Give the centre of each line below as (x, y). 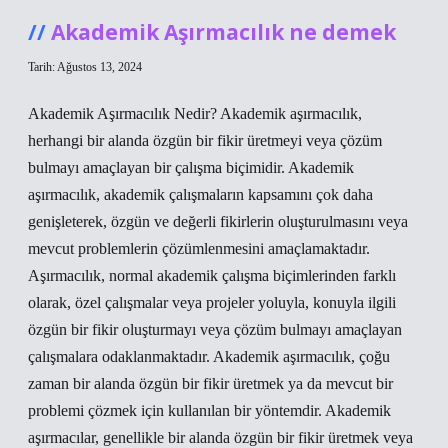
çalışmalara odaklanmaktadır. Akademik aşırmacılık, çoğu (209, 356)
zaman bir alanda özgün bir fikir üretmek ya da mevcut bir (210, 383)
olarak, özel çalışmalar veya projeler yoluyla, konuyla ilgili (212, 302)
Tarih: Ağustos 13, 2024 (85, 67)
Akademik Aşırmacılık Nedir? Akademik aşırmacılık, (195, 113)
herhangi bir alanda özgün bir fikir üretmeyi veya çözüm (205, 140)
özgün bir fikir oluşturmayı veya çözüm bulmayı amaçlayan (215, 329)
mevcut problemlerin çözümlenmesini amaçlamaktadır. (199, 248)
